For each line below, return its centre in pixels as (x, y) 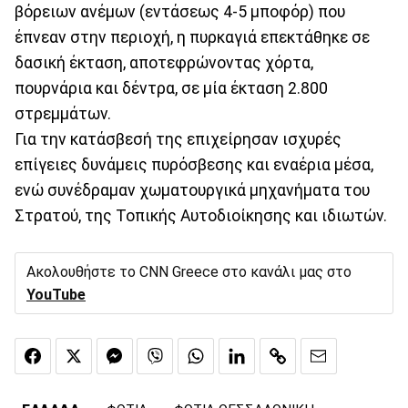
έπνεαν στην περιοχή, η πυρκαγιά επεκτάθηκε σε (192, 37)
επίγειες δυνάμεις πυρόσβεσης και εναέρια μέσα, (194, 164)
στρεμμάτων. (63, 113)
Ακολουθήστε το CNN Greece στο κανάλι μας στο (189, 271)
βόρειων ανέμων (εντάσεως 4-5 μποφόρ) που (180, 11)
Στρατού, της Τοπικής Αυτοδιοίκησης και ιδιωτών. (201, 215)
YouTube (56, 294)
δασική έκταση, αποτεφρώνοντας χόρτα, (164, 62)
